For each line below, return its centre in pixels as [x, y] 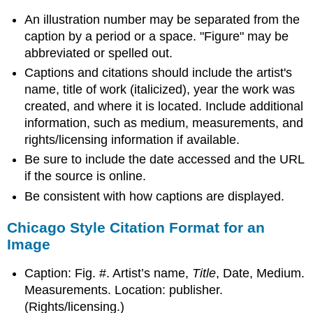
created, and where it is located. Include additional [164, 107]
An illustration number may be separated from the [162, 19]
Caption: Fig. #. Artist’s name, [109, 274]
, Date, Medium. [261, 274]
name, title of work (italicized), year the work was [160, 90]
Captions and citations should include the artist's [159, 73]
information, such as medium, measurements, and [164, 123]
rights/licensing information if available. [132, 140]
